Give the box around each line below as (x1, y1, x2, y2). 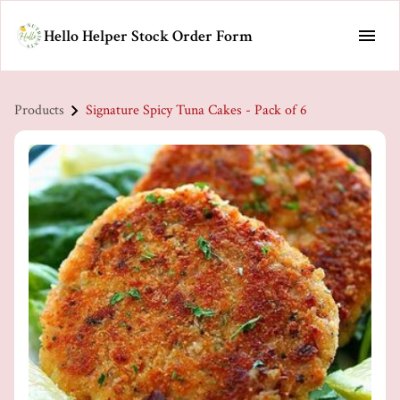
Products (14, 101, 64, 120)
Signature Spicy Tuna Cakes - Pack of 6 (86, 101, 307, 120)
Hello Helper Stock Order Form (44, 25, 253, 46)
